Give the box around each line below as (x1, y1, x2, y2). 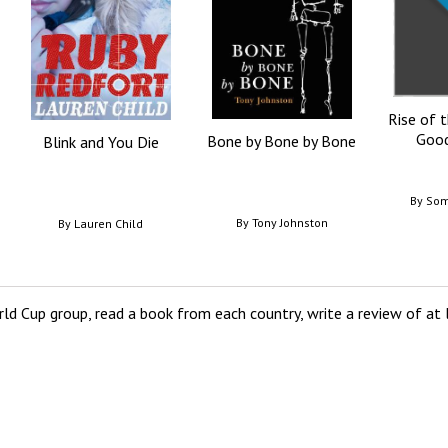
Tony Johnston (251, 215, 328, 231)
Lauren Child (74, 216, 143, 232)
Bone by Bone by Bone (207, 131, 356, 152)
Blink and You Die (42, 132, 159, 153)
